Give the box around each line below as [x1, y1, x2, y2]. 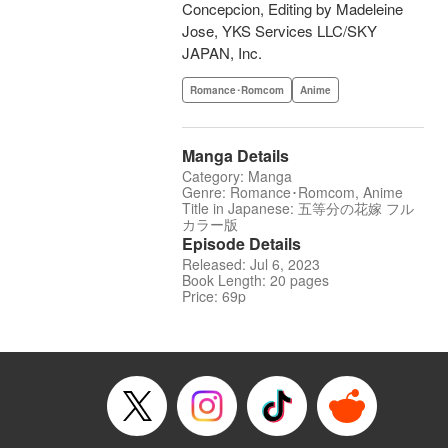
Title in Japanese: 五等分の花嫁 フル [182, 198, 414, 219]
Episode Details [182, 232, 301, 256]
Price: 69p [182, 286, 246, 307]
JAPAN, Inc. [182, 42, 262, 64]
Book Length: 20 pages [182, 270, 329, 291]
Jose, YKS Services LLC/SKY [182, 20, 377, 42]
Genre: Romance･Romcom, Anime [182, 182, 403, 203]
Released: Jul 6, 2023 [182, 254, 320, 275]
